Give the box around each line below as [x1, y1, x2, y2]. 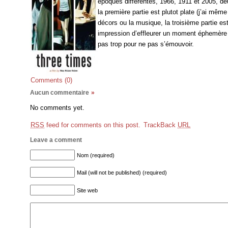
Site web [77, 187, 98, 194]
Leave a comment [30, 136, 82, 143]
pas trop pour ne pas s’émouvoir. [98, 40, 194, 48]
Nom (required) [77, 152, 115, 158]
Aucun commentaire [30, 90, 91, 96]
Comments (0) [31, 76, 73, 84]
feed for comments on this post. [44, 121, 141, 129]
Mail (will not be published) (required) [77, 169, 167, 176]
